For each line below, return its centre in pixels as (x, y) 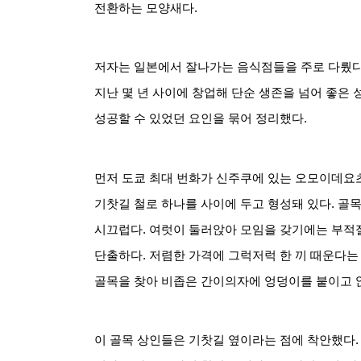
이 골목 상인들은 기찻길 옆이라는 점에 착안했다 (225, 340)
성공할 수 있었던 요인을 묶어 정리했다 (199, 119)
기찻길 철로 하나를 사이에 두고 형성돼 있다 (213, 203)
